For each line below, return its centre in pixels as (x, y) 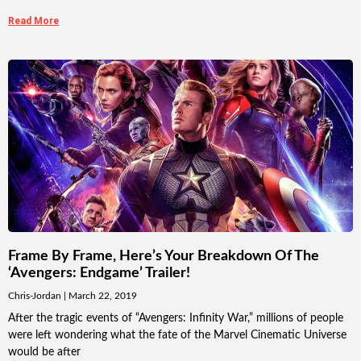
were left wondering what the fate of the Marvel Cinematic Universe (177, 336)
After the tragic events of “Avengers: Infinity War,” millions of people (176, 319)
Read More (33, 21)
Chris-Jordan (36, 296)
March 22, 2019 (102, 296)
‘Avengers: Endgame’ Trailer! (99, 274)
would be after (44, 353)
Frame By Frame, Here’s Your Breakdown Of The (164, 257)
